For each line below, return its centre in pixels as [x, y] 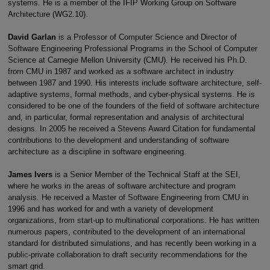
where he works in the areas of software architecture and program [121, 186]
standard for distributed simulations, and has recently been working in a [132, 243]
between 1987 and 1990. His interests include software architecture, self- [134, 83]
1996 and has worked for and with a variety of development [110, 209]
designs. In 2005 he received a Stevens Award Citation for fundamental [131, 128]
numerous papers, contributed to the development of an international [126, 231]
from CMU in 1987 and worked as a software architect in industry [121, 71]
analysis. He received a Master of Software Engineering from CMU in [128, 197]
